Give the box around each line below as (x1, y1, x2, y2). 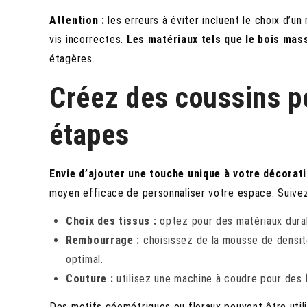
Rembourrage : (66, 234, 140, 247)
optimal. (66, 253, 103, 267)
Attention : (49, 14, 105, 27)
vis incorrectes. (49, 33, 127, 47)
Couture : (66, 272, 114, 286)
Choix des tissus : (66, 214, 157, 228)
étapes (49, 118, 130, 152)
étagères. (49, 52, 95, 66)
